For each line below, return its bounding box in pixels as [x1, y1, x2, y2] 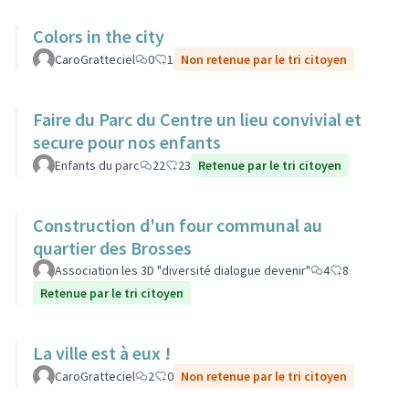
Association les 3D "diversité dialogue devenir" [55, 262, 310, 278]
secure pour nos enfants [33, 131, 221, 153]
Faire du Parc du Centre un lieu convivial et [33, 108, 362, 131]
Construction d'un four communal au [33, 214, 322, 236]
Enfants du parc [55, 157, 140, 173]
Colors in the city [33, 25, 164, 47]
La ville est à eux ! [33, 341, 171, 364]
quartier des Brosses [33, 236, 192, 259]
